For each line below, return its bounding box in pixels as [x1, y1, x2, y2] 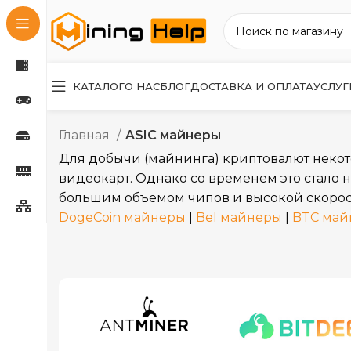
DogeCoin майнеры [59, 210, 186, 225]
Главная [59, 128, 113, 143]
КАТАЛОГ [73, 79, 125, 92]
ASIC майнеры [125, 128, 221, 143]
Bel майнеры [196, 210, 282, 225]
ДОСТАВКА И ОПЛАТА [190, 79, 313, 92]
